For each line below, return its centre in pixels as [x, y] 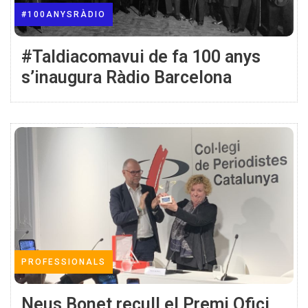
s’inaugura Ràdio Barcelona [126, 77]
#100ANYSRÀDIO [64, 14]
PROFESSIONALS [64, 262]
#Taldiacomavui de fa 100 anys [141, 56]
